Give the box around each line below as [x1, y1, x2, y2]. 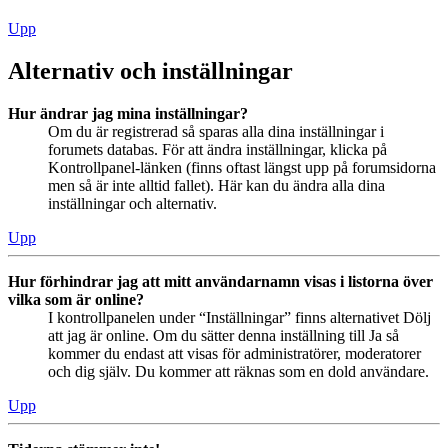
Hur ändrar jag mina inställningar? [8, 104, 248, 122]
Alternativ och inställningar [8, 58, 293, 84]
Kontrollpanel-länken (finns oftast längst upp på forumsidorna [48, 158, 436, 176]
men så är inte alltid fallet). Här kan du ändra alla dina [48, 176, 385, 194]
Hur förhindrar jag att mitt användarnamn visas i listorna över [8, 272, 433, 290]
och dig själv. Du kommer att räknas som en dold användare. [48, 362, 429, 380]
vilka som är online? [8, 290, 144, 308]
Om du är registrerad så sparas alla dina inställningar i [48, 122, 384, 140]
